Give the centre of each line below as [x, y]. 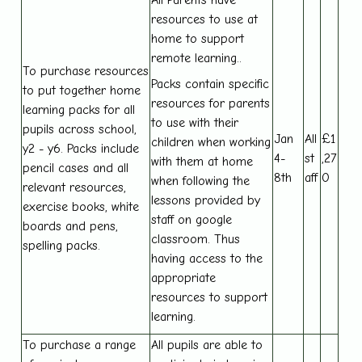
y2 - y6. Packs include [81, 148]
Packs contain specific [210, 84]
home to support [198, 38]
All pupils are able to [207, 345]
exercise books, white [81, 206]
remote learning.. [197, 58]
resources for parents [211, 103]
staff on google [192, 219]
